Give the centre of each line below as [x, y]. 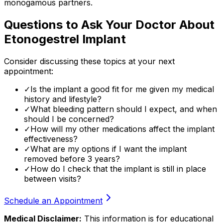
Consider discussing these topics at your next [89, 61]
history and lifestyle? [63, 99]
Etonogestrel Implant [65, 39]
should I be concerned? [69, 119]
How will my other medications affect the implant [122, 129]
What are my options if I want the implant [109, 149]
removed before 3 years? [72, 159]
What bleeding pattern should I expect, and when [124, 109]
